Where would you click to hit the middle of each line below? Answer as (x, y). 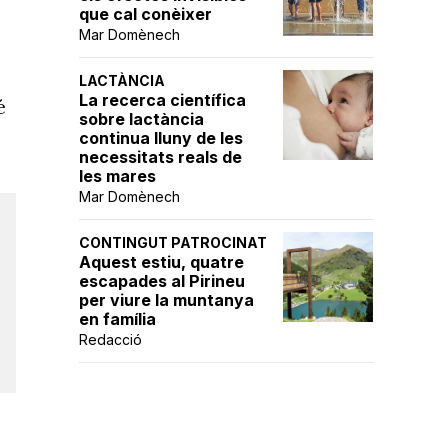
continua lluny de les (161, 138)
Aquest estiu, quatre (161, 262)
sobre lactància (141, 119)
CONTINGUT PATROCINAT (173, 242)
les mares (117, 176)
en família (117, 319)
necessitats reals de (160, 157)
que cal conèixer (145, 14)
